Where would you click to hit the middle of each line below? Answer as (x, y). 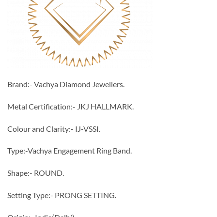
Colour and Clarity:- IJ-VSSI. (54, 128)
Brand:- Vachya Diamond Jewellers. (66, 84)
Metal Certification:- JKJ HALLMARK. (70, 106)
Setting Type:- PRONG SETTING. (62, 195)
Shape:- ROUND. (36, 173)
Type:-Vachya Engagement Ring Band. (70, 151)
